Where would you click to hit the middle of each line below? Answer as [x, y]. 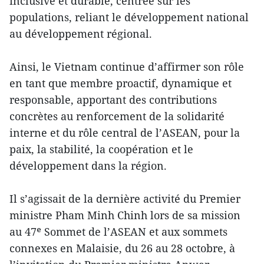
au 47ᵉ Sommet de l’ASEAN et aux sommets [118, 232]
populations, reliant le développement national [129, 17]
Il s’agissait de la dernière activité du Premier [125, 199]
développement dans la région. [88, 166]
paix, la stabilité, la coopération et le [101, 149]
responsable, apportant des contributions [113, 100]
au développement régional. [81, 34]
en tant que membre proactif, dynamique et [121, 83]
